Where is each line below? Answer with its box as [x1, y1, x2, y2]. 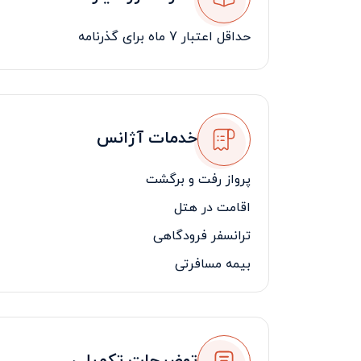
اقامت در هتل [174, 198, 251, 217]
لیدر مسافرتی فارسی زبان [112, 283, 251, 301]
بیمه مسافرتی [175, 255, 251, 273]
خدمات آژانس [97, 127, 197, 151]
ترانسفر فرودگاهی [153, 226, 251, 245]
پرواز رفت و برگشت [146, 170, 251, 189]
